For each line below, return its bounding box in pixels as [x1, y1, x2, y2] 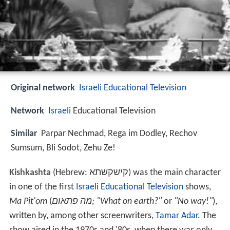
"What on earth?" [96, 197, 162, 207]
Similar [11, 128, 37, 139]
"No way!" [174, 197, 213, 207]
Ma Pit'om [9, 197, 47, 207]
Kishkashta [9, 168, 51, 178]
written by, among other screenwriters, [9, 211, 156, 221]
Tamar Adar [155, 211, 198, 221]
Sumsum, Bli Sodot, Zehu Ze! [11, 143, 116, 153]
